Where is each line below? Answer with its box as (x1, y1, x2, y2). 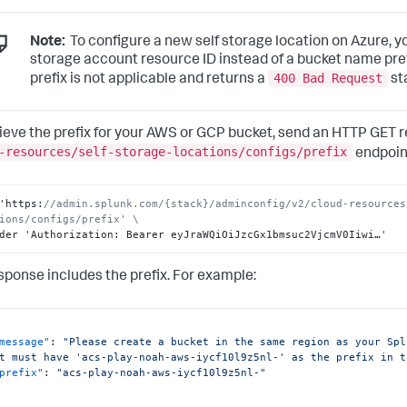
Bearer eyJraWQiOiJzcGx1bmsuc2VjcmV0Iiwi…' (120, 227, 388, 241)
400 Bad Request (273, 71, 382, 86)
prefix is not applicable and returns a (30, 73, 268, 88)
